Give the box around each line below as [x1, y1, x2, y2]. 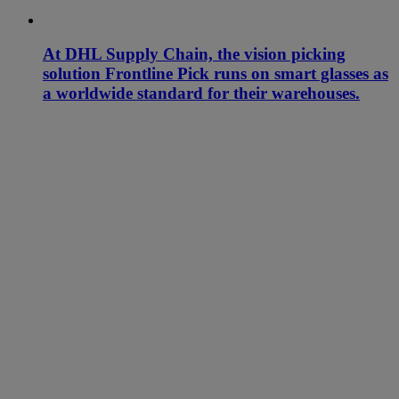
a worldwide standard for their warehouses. [43, 84, 360, 103]
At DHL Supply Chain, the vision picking [43, 45, 346, 64]
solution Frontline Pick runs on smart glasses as [43, 64, 388, 84]
